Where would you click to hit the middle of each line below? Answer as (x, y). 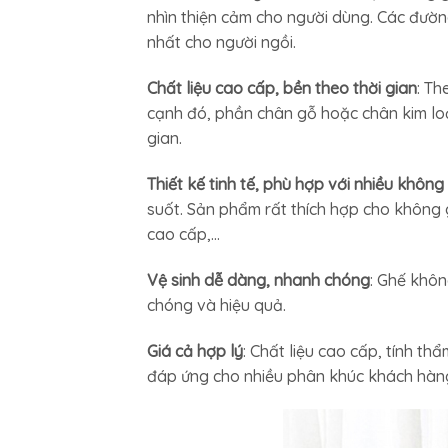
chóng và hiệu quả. (216, 304)
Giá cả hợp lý (195, 350)
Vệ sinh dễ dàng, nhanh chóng (258, 279)
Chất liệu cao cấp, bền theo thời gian (282, 88)
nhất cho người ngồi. (221, 42)
